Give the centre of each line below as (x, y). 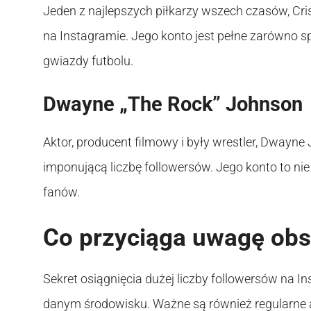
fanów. (61, 192)
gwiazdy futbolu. (88, 60)
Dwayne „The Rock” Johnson (173, 104)
